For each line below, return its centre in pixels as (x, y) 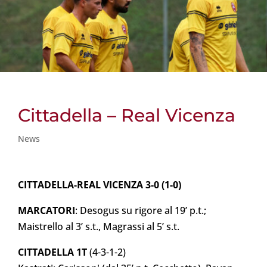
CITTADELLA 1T (52, 252)
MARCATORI (46, 211)
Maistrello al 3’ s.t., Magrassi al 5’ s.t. (99, 227)
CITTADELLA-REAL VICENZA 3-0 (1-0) (100, 185)
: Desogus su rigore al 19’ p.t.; (141, 211)
